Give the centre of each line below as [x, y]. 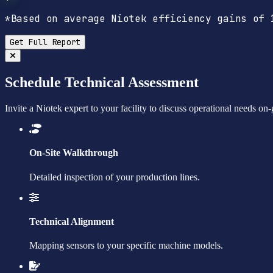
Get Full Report [45, 42]
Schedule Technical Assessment [102, 83]
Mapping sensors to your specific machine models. [126, 246]
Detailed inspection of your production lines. [115, 177]
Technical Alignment [72, 221]
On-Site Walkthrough [74, 153]
